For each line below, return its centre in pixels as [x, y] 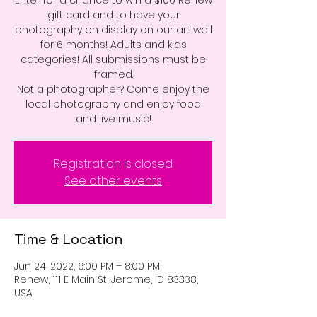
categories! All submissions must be [113, 59]
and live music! [113, 119]
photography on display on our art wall [113, 30]
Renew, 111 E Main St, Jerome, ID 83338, [106, 279]
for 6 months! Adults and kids [113, 45]
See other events [113, 181]
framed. [113, 74]
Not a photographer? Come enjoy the [113, 89]
